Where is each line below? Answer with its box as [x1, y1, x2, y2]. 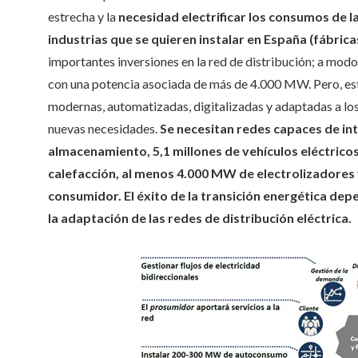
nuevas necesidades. [48, 121, 160, 136]
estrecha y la [48, 9, 118, 24]
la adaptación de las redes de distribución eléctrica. [48, 210, 352, 225]
